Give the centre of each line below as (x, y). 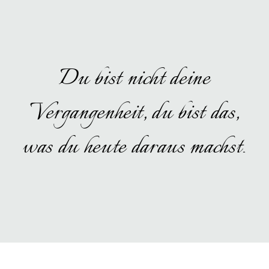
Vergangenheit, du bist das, (134, 110)
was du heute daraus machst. (134, 144)
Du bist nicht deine (134, 75)
